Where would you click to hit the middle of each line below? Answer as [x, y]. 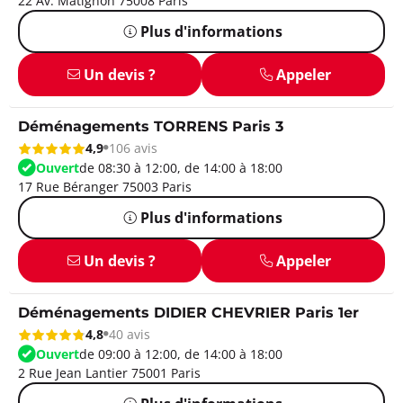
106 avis [133, 148]
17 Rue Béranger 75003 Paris [105, 186]
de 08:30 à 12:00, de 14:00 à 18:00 [181, 167]
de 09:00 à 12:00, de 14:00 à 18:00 [181, 354]
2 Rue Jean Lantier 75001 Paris [109, 372]
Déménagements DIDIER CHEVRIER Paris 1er [188, 313]
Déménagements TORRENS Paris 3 [151, 127]
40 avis [130, 334]
